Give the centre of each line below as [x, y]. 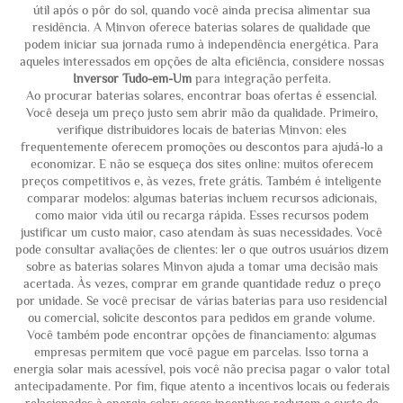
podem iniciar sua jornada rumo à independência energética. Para [201, 44]
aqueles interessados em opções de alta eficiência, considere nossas [201, 61]
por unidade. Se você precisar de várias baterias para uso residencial [201, 300]
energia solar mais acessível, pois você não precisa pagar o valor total [201, 369]
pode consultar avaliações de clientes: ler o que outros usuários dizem [201, 249]
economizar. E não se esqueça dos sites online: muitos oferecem [201, 164]
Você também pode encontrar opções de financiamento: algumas [201, 335]
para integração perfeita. [263, 78]
